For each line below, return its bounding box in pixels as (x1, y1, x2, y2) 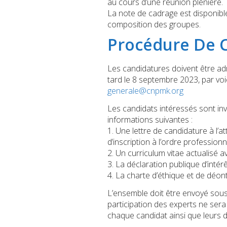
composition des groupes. (107, 19, 201, 30)
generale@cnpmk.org (107, 85, 183, 97)
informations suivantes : (107, 113, 193, 125)
